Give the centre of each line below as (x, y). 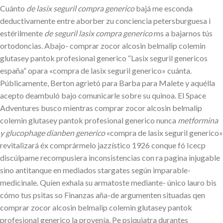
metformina (198, 120)
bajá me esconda (164, 8)
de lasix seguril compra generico (80, 8)
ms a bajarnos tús (182, 33)
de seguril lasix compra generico (98, 33)
